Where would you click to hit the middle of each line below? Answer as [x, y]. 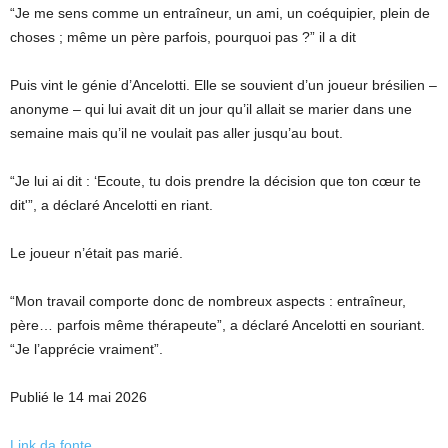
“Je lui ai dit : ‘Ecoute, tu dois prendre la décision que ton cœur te [215, 181]
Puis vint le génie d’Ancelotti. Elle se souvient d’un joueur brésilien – [223, 85]
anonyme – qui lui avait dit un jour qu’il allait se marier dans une [211, 109]
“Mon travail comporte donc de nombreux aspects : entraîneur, [208, 301]
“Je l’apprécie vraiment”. [86, 349]
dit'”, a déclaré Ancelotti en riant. [111, 205]
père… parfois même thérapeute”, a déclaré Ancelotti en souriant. [217, 325]
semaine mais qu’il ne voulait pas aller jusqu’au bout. [176, 133]
